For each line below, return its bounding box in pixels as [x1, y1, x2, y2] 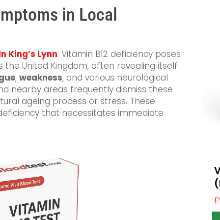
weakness [19, 72, 62, 83]
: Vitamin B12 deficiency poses [57, 48, 181, 60]
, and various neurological [62, 72, 168, 83]
